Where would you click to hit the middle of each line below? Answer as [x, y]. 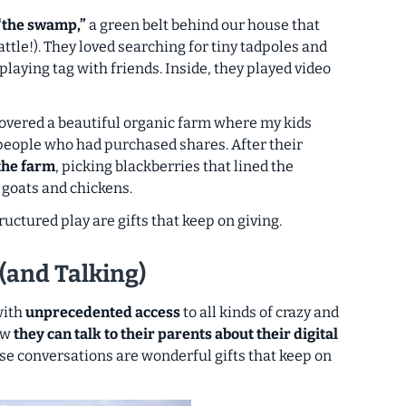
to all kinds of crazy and [261, 313]
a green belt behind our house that [203, 24]
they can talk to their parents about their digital [176, 334]
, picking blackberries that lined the [174, 166]
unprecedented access [103, 313]
